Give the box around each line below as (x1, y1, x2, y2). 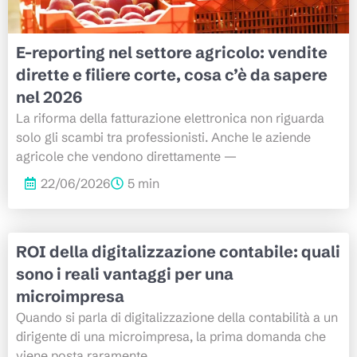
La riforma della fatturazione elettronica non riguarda (16, 109, 324, 126)
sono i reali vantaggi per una (16, 263, 233, 284)
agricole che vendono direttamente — (16, 147, 237, 164)
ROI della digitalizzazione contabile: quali (16, 241, 340, 261)
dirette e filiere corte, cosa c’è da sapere (16, 64, 328, 84)
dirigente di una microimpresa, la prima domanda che (16, 328, 326, 344)
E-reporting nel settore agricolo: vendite (16, 41, 328, 62)
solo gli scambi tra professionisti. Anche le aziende (16, 128, 311, 145)
